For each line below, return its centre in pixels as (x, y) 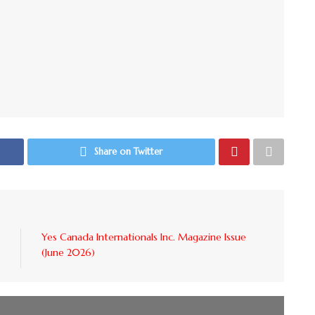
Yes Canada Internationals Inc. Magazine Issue (144, 237)
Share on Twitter (129, 151)
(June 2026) (68, 252)
